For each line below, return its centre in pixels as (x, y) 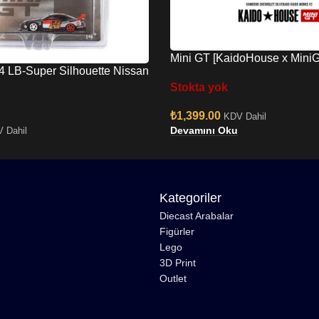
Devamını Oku (204, 130)
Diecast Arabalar (197, 216)
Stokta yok (199, 88)
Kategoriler (190, 198)
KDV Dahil (245, 117)
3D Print (178, 263)
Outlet (173, 279)
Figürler (177, 232)
